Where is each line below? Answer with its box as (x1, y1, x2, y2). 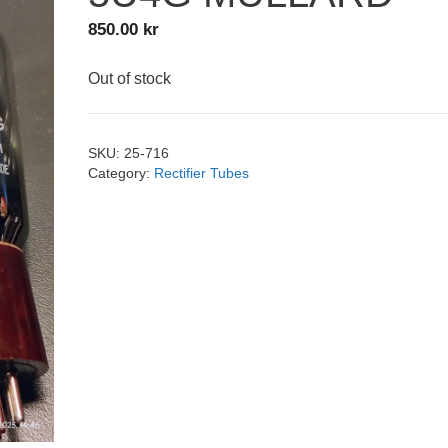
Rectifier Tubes (154, 166, 250, 182)
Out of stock (88, 70, 172, 87)
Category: (88, 166, 155, 182)
